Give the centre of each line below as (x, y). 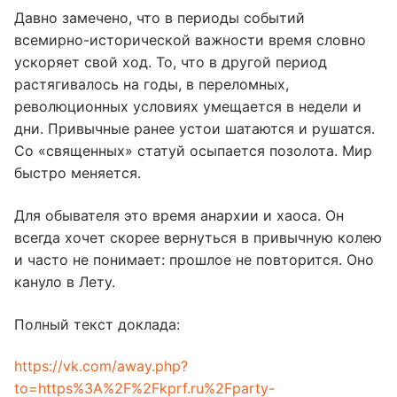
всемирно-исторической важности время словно (190, 40)
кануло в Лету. (65, 282)
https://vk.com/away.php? (101, 366)
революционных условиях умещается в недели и (188, 107)
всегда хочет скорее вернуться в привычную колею (198, 238)
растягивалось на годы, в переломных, (152, 85)
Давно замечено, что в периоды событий (160, 18)
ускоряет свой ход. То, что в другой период (171, 62)
